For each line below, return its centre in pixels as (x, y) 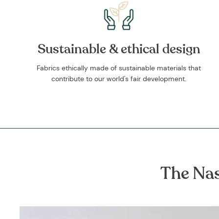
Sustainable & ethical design (119, 49)
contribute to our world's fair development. (119, 79)
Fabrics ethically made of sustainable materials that (119, 68)
